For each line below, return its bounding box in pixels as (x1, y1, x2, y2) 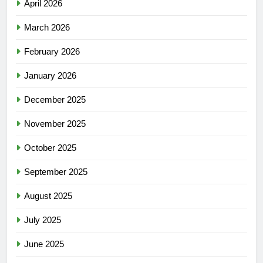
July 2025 (24, 215, 61, 225)
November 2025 (24, 119, 86, 129)
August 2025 (24, 191, 72, 201)
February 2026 (24, 46, 80, 57)
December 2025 (24, 95, 86, 105)
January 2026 (24, 70, 76, 81)
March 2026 (24, 22, 70, 33)
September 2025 (24, 167, 87, 177)
